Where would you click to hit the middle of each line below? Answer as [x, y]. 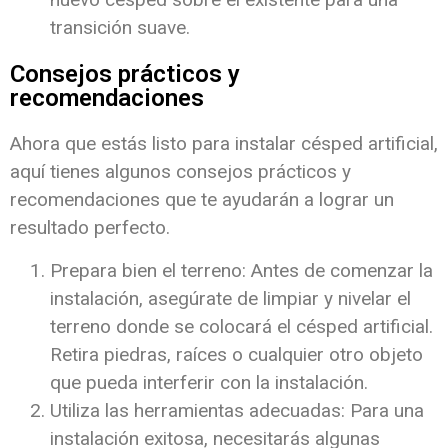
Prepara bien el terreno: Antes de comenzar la [241, 270]
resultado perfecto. [90, 228]
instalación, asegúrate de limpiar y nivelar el [230, 298]
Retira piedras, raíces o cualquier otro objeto [236, 354]
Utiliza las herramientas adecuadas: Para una [237, 410]
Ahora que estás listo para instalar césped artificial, [224, 144]
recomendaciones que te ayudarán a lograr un [202, 200]
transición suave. [120, 28]
